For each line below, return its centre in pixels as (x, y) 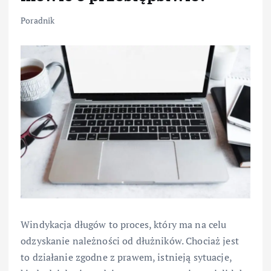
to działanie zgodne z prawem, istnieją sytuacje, (126, 257)
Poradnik (38, 21)
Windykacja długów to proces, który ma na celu (124, 225)
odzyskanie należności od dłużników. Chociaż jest (130, 241)
